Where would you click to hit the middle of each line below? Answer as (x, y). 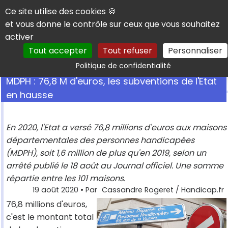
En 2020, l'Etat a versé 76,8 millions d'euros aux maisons (116, 128)
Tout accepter (58, 51)
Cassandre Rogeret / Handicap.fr (163, 190)
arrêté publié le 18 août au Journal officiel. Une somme (115, 166)
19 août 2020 (55, 190)
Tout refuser (127, 51)
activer (19, 37)
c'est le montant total (50, 217)
